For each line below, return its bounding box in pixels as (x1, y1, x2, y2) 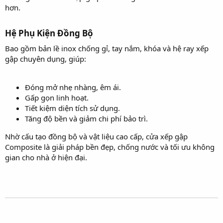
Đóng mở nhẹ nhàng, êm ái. (25, 82, 121, 92)
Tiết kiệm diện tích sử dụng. (25, 103, 120, 113)
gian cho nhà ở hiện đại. (5, 152, 87, 162)
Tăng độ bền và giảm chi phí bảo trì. (25, 113, 148, 123)
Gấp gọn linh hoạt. (25, 92, 89, 103)
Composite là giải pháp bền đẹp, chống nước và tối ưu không (5, 141, 215, 152)
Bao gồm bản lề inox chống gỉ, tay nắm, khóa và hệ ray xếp (5, 43, 209, 53)
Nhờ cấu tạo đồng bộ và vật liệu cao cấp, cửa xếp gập (5, 131, 188, 141)
